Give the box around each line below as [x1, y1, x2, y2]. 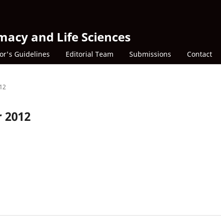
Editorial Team [66, 49, 113, 59]
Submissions [129, 49, 171, 59]
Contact [187, 49, 212, 59]
